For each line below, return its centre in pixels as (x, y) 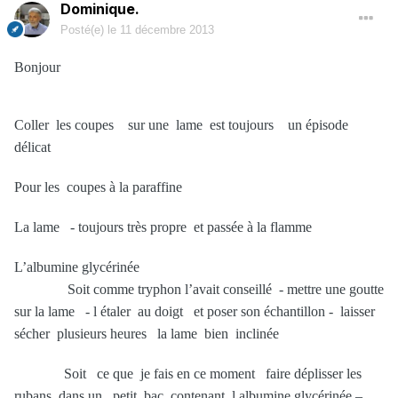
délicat (32, 147)
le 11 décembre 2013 (161, 30)
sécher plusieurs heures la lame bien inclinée (147, 334)
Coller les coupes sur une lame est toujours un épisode (181, 125)
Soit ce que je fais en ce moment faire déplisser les (191, 374)
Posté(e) (84, 30)
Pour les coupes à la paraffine (98, 187)
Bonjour (37, 68)
